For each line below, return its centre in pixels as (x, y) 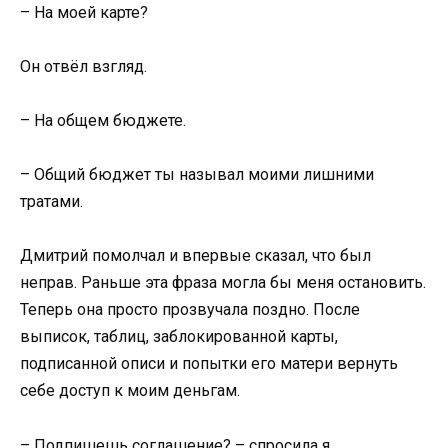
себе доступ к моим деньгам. (130, 391)
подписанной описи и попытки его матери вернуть (209, 364)
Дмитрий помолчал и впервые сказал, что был (195, 256)
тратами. (51, 202)
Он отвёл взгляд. (83, 66)
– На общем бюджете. (103, 121)
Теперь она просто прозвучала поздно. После (190, 310)
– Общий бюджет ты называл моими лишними (197, 175)
